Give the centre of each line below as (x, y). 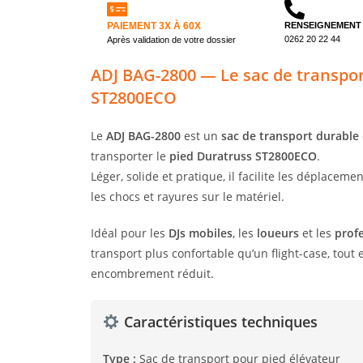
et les (317, 233)
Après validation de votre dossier (171, 40)
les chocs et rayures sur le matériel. (188, 197)
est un (201, 136)
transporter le (130, 156)
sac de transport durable (290, 136)
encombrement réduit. (152, 274)
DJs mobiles (201, 233)
